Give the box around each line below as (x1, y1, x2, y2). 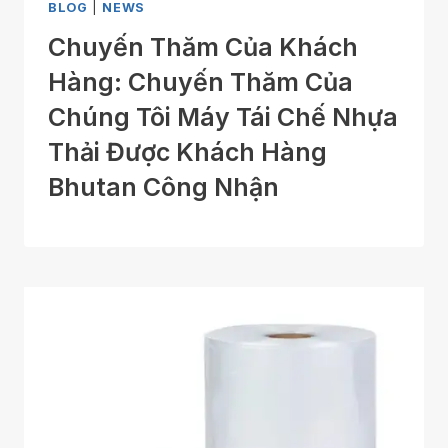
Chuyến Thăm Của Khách (48, 32, 358, 63)
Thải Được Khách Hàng (48, 137, 327, 168)
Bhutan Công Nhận (48, 172, 279, 203)
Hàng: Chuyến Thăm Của (48, 67, 353, 98)
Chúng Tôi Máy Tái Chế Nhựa (48, 102, 398, 133)
